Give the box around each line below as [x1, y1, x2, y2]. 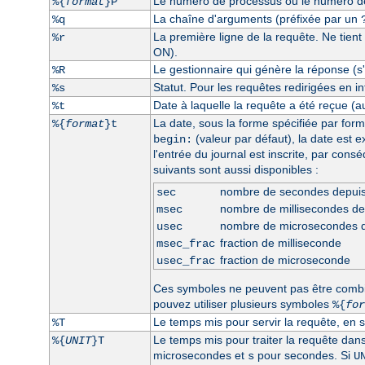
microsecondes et [152, 348, 248, 362]
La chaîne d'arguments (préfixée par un [152, 11, 361, 25]
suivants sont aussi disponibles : [152, 162, 319, 176]
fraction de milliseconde [219, 235, 341, 249]
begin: [152, 132, 192, 146]
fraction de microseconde [219, 253, 350, 266]
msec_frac [156, 236, 215, 250]
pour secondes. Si [253, 348, 354, 362]
